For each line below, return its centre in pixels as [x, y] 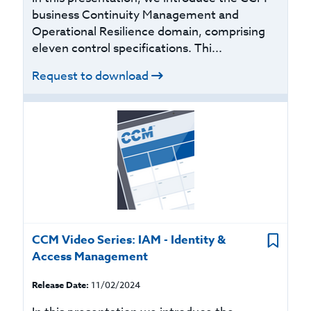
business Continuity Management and [136, 15]
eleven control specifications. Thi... [127, 48]
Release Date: [61, 285]
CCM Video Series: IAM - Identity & [129, 240]
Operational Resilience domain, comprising [149, 32]
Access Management [90, 257]
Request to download [91, 76]
